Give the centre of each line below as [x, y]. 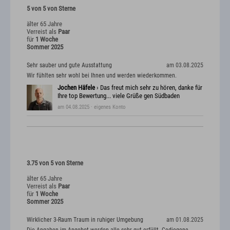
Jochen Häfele [76, 88]
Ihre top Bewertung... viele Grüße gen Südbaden [119, 96]
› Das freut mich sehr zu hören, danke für [149, 88]
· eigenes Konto [108, 107]
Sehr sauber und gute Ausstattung [69, 65]
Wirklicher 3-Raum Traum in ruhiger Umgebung [85, 220]
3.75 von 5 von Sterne [55, 163]
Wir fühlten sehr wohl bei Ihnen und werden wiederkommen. [102, 76]
